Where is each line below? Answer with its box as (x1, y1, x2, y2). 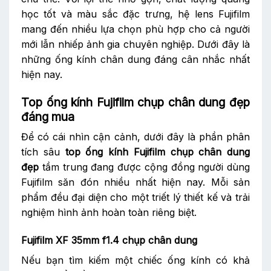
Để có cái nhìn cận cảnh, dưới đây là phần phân (21, 131, 250, 143)
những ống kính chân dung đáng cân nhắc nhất (21, 53, 250, 65)
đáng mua (21, 109, 74, 124)
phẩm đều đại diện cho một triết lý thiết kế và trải (21, 191, 250, 204)
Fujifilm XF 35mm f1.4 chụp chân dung (21, 234, 197, 247)
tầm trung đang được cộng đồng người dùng (39, 161, 250, 174)
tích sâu (21, 146, 65, 158)
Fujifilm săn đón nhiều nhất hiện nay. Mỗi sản (21, 176, 250, 189)
